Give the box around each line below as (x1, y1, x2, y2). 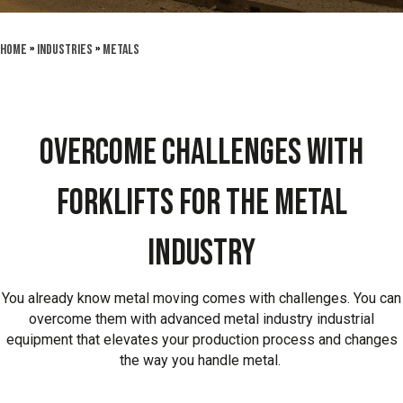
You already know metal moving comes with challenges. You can (2, 290, 401, 307)
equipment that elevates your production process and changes (5, 331, 398, 348)
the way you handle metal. (119, 352, 284, 369)
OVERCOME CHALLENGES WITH (40, 131, 363, 175)
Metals (103, 41, 139, 58)
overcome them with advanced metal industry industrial (29, 310, 374, 327)
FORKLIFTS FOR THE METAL (56, 182, 347, 225)
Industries (37, 41, 93, 58)
